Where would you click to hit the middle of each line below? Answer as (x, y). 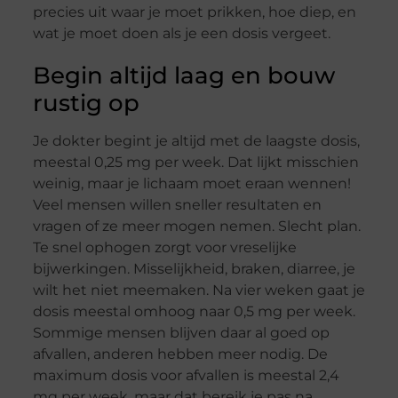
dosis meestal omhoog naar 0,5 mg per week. (194, 312)
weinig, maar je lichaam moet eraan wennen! (191, 184)
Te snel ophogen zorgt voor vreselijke (164, 248)
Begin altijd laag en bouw (183, 76)
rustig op (86, 103)
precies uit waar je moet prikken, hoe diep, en (194, 12)
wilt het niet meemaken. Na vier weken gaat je (199, 291)
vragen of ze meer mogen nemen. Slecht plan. (196, 227)
